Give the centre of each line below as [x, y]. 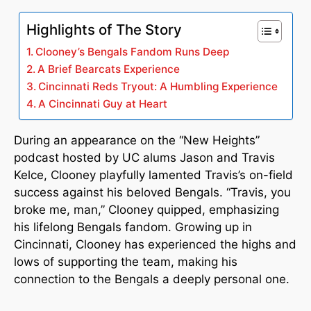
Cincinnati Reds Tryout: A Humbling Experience [158, 86]
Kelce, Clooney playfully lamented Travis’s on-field [153, 175]
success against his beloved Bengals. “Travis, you [152, 192]
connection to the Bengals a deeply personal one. [152, 279]
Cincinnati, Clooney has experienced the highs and [155, 244]
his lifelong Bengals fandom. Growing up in [133, 227]
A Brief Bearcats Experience [108, 69]
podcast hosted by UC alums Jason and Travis [144, 158]
